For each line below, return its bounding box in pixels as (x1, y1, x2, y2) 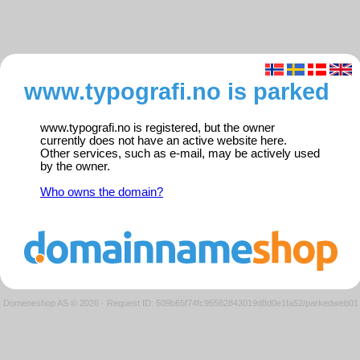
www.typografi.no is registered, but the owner (40, 121, 275, 135)
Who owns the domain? (40, 186, 163, 199)
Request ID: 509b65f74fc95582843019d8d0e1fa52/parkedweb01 (107, 297, 358, 308)
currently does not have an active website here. (40, 134, 287, 148)
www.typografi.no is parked (24, 78, 329, 105)
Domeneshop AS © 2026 (3, 297, 99, 308)
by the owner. (40, 160, 110, 174)
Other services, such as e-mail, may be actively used (40, 147, 320, 161)
